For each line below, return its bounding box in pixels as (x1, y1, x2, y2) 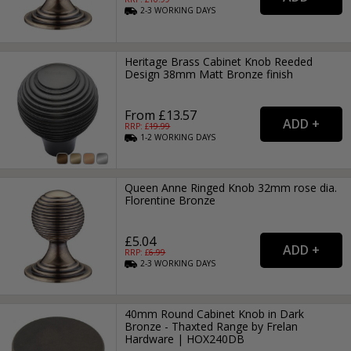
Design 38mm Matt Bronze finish (125, 66, 294, 81)
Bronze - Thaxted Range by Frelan (125, 319, 299, 335)
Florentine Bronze (125, 193, 216, 208)
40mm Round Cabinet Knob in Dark (125, 306, 305, 322)
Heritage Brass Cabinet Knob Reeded (125, 53, 313, 69)
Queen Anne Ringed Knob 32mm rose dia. (125, 180, 338, 196)
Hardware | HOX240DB (125, 331, 245, 347)
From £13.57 (125, 106, 197, 124)
